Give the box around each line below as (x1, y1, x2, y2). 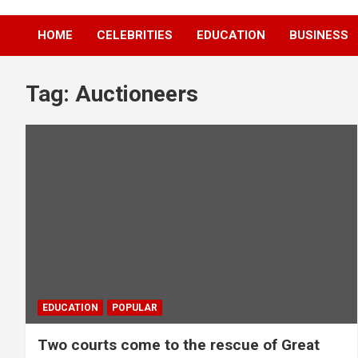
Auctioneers (75, 81, 198, 107)
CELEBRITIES (97, 28, 173, 42)
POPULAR (112, 301, 157, 313)
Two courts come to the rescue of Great (38, 335, 320, 354)
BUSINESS (289, 28, 348, 42)
